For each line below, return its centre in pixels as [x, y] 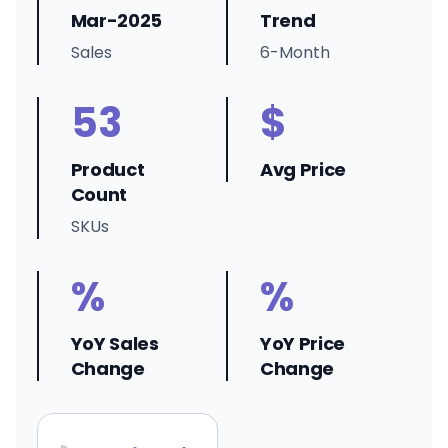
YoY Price [302, 343]
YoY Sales [114, 343]
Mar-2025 [116, 20]
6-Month [295, 52]
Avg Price [303, 169]
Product [107, 169]
